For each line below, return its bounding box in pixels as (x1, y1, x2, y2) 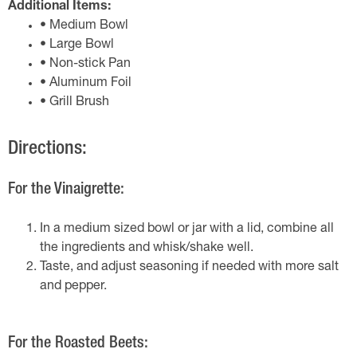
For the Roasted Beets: (8, 336, 148, 352)
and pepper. (40, 280, 107, 293)
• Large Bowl (40, 39, 114, 52)
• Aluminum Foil (40, 77, 131, 90)
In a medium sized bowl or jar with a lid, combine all (40, 223, 334, 236)
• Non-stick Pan (40, 58, 131, 71)
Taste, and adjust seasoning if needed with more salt (40, 261, 339, 274)
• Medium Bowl (40, 20, 128, 33)
